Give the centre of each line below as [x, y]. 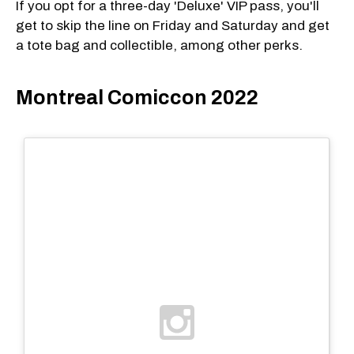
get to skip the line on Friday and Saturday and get [173, 25]
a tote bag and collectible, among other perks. [159, 45]
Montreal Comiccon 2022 [137, 98]
